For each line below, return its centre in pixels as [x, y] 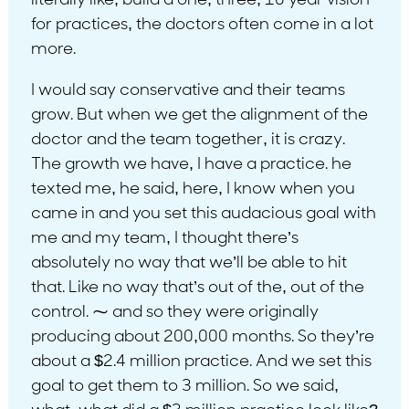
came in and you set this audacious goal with [203, 214]
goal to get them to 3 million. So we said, [184, 386]
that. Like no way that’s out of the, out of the [197, 288]
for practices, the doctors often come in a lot [202, 25]
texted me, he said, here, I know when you [193, 189]
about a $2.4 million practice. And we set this [201, 362]
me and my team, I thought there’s [164, 238]
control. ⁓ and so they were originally [174, 312]
